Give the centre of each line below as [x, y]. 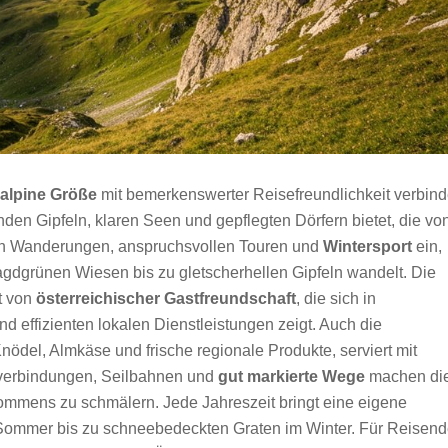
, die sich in [336, 299]
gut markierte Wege [291, 377]
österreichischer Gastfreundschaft [166, 299]
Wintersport [367, 247]
